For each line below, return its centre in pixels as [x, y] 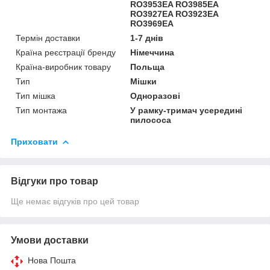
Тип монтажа [41, 110]
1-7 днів [147, 38]
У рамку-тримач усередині [187, 110]
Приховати [34, 141]
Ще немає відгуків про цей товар [75, 201]
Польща [148, 67]
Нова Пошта [52, 260]
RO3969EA [152, 23]
